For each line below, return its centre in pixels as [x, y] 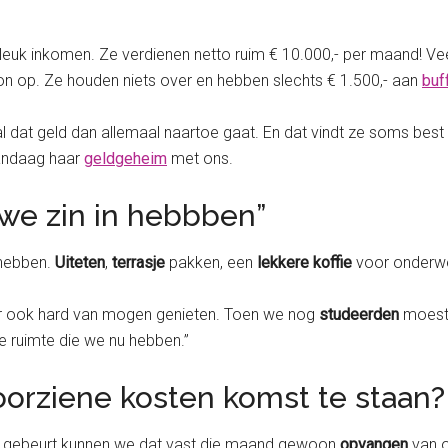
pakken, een [213, 263]
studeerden [361, 315]
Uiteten [80, 263]
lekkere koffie [306, 263]
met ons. [200, 159]
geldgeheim [125, 159]
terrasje [140, 263]
